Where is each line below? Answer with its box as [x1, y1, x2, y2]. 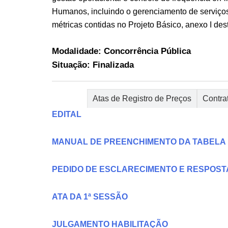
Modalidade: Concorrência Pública [52, 46, 191, 56]
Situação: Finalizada [52, 60, 134, 70]
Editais [57, 94, 82, 103]
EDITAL [52, 109, 81, 119]
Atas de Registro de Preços [93, 94, 191, 103]
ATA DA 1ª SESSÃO [52, 192, 128, 201]
